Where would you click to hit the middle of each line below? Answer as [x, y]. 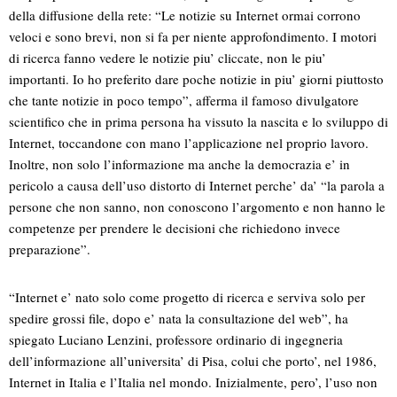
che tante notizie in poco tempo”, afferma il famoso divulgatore [184, 101]
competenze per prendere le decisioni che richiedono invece [175, 228]
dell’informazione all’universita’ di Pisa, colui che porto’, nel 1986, [193, 361]
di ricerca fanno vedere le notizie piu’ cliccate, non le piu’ [167, 58]
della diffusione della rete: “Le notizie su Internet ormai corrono [185, 16]
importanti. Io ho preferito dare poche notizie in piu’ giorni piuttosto [196, 79]
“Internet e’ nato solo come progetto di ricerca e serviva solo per [187, 297]
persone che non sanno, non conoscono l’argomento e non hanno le [197, 207]
